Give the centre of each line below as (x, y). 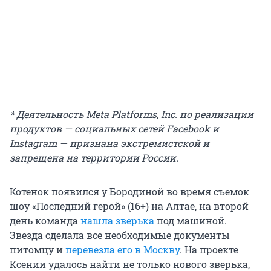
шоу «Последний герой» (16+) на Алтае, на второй (129, 206)
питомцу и (38, 250)
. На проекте (209, 250)
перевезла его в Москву (122, 250)
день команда (45, 221)
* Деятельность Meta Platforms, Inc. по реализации (132, 114)
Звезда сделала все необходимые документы (120, 235)
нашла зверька (117, 221)
